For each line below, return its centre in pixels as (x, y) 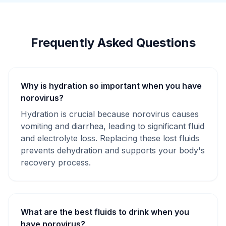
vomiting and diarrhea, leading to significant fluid (112, 126)
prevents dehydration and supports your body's (113, 150)
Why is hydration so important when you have (111, 86)
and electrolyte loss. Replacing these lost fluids (110, 138)
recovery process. (56, 162)
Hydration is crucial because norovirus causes (110, 114)
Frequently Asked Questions (113, 43)
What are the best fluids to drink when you (105, 212)
